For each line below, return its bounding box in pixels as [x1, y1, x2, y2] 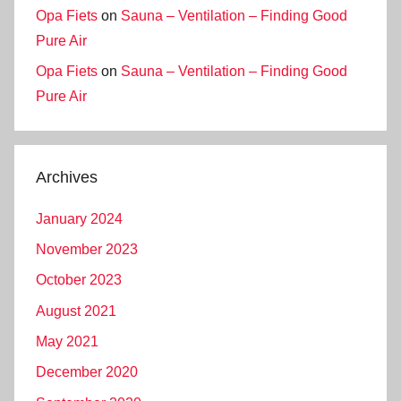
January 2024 [36, 210, 123, 226]
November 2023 [36, 241, 138, 257]
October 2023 [36, 272, 122, 288]
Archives [36, 168, 98, 187]
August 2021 [36, 303, 116, 319]
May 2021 [36, 334, 98, 349]
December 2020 [36, 364, 138, 380]
